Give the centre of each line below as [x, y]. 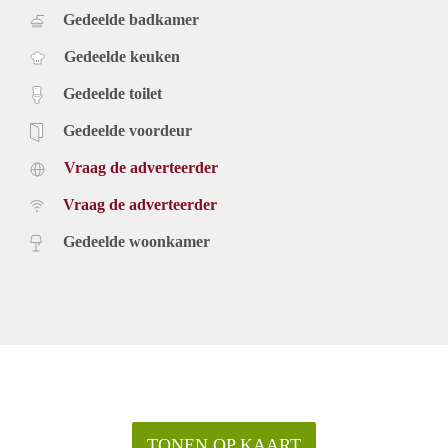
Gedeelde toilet [112, 93]
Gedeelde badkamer [131, 19]
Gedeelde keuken [122, 56]
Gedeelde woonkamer [136, 241]
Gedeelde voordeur [127, 130]
